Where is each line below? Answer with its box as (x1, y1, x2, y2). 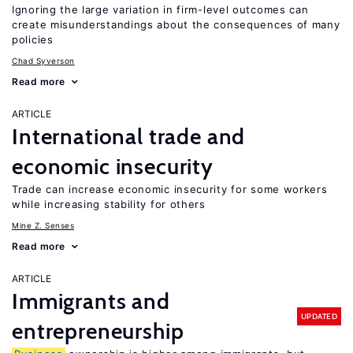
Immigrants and (12, 288, 170, 314)
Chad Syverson (12, 56, 75, 65)
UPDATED (300, 310, 337, 321)
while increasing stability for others (12, 198, 206, 210)
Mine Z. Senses (12, 221, 74, 230)
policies (12, 33, 54, 46)
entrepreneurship (12, 318, 184, 344)
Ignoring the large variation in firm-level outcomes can (12, 3, 309, 16)
